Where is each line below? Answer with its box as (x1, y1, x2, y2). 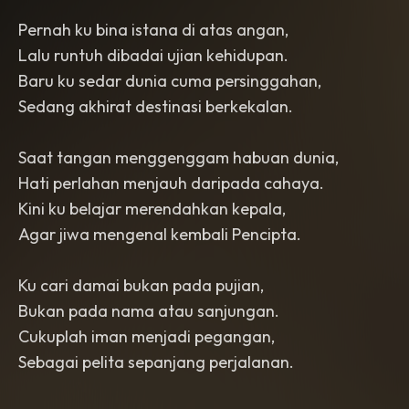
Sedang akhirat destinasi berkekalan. (18, 96, 293, 117)
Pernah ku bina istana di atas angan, (18, 19, 288, 40)
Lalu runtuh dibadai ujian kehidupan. (18, 45, 288, 66)
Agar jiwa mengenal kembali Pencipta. (18, 224, 301, 245)
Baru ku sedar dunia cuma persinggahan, (18, 70, 321, 91)
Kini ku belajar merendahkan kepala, (18, 198, 286, 219)
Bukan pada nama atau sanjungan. (18, 300, 279, 321)
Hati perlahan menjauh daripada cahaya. (18, 173, 324, 194)
